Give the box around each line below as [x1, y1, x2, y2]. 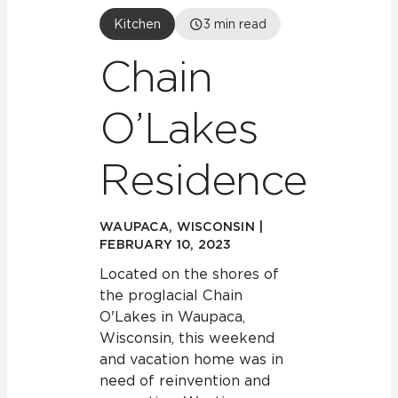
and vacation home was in [99, 351, 283, 368]
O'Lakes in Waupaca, [99, 308, 245, 325]
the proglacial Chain [99, 287, 243, 304]
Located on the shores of [99, 266, 279, 283]
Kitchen [114, 17, 161, 31]
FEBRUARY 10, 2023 [99, 237, 232, 251]
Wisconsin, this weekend [99, 330, 275, 346]
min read [211, 17, 267, 31]
